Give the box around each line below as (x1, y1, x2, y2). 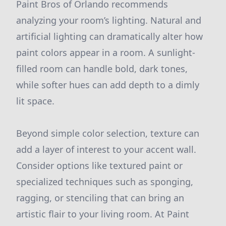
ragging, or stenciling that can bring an (16, 192, 184, 204)
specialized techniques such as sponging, (16, 176, 193, 188)
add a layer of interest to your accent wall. (16, 143, 196, 155)
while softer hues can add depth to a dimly (16, 79, 199, 91)
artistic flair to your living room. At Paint (16, 208, 189, 220)
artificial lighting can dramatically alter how (16, 30, 203, 42)
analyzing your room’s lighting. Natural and (16, 14, 201, 26)
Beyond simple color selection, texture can (16, 127, 199, 139)
